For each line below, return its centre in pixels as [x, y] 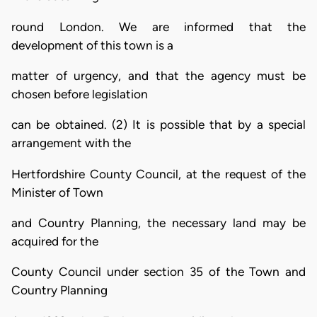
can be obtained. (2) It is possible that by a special [158, 125]
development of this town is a [92, 45]
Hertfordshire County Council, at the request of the [158, 174]
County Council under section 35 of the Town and [158, 272]
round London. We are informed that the [158, 27]
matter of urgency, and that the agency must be [158, 76]
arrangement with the [71, 143]
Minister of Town [57, 192]
